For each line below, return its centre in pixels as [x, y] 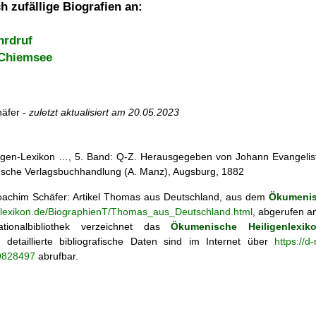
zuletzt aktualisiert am [79, 113]
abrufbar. [57, 256]
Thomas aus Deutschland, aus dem [186, 196]
